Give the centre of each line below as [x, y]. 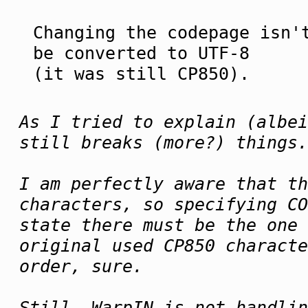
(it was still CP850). [141, 73]
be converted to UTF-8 [141, 53]
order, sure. [81, 266]
